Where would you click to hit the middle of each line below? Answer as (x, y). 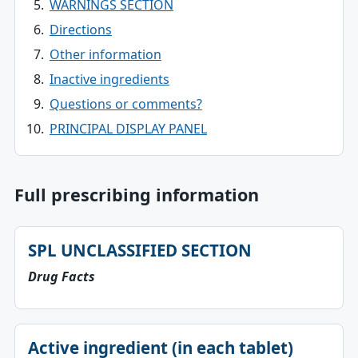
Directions (80, 30)
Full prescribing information (136, 195)
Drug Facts (61, 276)
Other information (105, 54)
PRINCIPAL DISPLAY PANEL (128, 129)
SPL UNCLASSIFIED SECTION (139, 250)
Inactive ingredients (109, 79)
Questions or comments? (125, 104)
